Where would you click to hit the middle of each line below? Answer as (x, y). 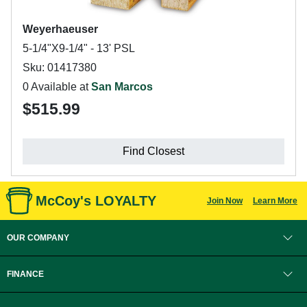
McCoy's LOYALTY (96, 201)
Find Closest (153, 151)
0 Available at (57, 87)
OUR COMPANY (38, 238)
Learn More (275, 201)
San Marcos (122, 87)
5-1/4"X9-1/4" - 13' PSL (79, 48)
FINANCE (25, 274)
